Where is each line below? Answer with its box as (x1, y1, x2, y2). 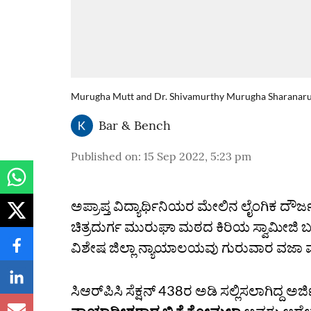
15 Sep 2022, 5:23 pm (144, 149, 251, 163)
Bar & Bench (99, 117, 171, 133)
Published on (71, 149, 138, 163)
